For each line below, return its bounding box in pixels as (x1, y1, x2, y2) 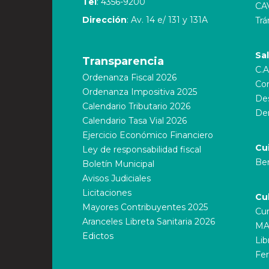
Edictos (82, 231, 113, 241)
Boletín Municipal (82, 159, 154, 169)
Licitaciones (82, 187, 131, 198)
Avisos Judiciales (82, 173, 151, 184)
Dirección (82, 14, 127, 25)
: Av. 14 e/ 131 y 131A (127, 14, 208, 25)
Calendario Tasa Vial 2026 (82, 115, 187, 126)
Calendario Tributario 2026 (82, 101, 190, 112)
